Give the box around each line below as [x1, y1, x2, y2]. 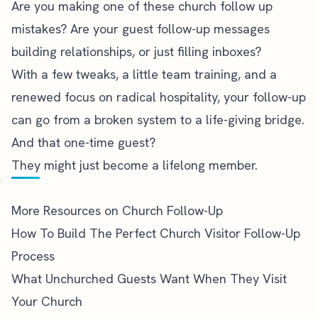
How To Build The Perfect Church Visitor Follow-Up [11, 225, 300, 241]
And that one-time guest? [11, 134, 155, 150]
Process [11, 248, 55, 264]
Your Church [11, 293, 82, 309]
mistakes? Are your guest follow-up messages [11, 21, 270, 37]
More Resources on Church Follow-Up [11, 202, 223, 219]
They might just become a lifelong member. [11, 157, 258, 173]
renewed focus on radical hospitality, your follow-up [11, 89, 306, 105]
